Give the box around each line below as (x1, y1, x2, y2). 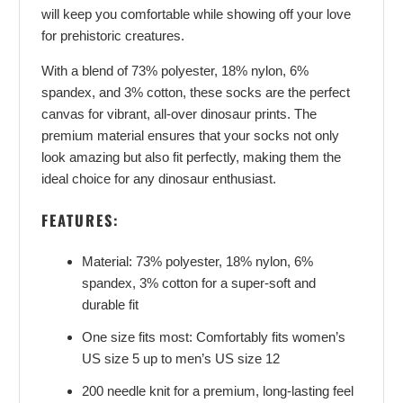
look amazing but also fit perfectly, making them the (41, 148, 342, 165)
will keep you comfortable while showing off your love (41, 5, 352, 22)
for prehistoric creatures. (41, 27, 185, 43)
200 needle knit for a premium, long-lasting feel (82, 382, 354, 399)
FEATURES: (41, 208, 121, 231)
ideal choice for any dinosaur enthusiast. (41, 170, 277, 186)
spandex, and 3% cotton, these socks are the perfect (41, 84, 351, 100)
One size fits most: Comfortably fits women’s (82, 328, 346, 345)
